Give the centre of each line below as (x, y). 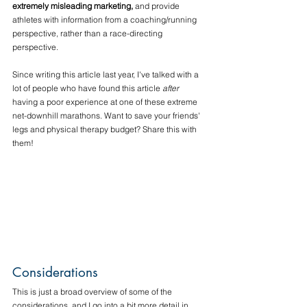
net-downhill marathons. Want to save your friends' (107, 116)
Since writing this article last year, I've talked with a (107, 75)
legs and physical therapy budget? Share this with (106, 130)
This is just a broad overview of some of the (93, 292)
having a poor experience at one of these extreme (106, 102)
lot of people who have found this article (87, 88)
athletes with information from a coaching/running (106, 20)
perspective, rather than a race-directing (88, 34)
